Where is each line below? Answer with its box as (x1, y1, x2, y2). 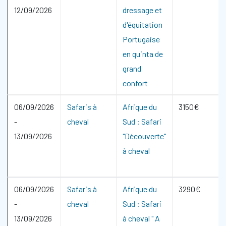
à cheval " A (123, 213, 160, 223)
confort (123, 78, 148, 88)
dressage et (123, 5, 162, 15)
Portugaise (123, 34, 160, 44)
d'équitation (123, 20, 162, 29)
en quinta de (123, 49, 163, 59)
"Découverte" (123, 131, 166, 141)
